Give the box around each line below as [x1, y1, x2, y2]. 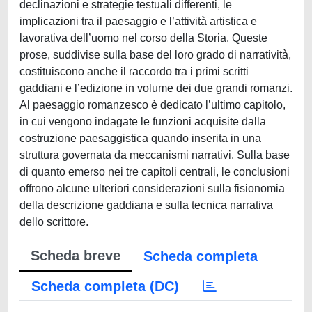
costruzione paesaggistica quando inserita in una [19, 132, 261, 144]
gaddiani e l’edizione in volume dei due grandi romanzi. [19, 82, 292, 94]
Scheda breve [31, 248, 120, 263]
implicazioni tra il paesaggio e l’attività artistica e [19, 15, 257, 27]
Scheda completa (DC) [31, 279, 179, 294]
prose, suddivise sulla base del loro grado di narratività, [19, 49, 291, 61]
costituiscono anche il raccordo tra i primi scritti [19, 65, 249, 77]
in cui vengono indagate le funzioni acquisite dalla [19, 116, 266, 127]
